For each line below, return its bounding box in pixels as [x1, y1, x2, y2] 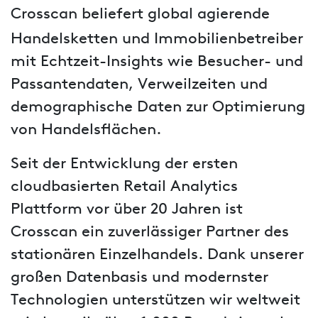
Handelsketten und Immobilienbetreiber [11, 32, 303, 48]
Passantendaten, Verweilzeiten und [11, 77, 268, 93]
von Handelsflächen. [11, 123, 161, 138]
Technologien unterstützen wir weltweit [11, 293, 300, 309]
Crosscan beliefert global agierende [11, 7, 270, 23]
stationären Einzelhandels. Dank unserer [11, 248, 304, 263]
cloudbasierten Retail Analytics [11, 180, 238, 195]
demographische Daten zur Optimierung [11, 100, 305, 116]
